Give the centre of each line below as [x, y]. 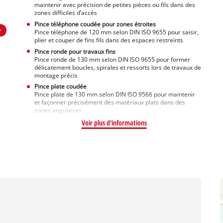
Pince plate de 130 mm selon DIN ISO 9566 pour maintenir [114, 95]
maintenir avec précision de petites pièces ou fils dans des [114, 5]
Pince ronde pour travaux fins [75, 51]
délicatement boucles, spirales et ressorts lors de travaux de [117, 67]
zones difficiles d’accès [65, 13]
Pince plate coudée [60, 87]
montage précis [56, 75]
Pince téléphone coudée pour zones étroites [95, 24]
